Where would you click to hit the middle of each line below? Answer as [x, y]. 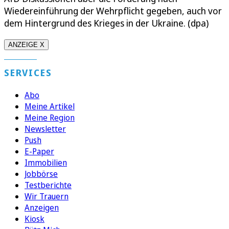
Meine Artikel [50, 107]
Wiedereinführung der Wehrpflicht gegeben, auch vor [113, 11]
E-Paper [39, 152]
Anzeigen [42, 208]
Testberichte [48, 185]
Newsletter [45, 129]
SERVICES [28, 73]
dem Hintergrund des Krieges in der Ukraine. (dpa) [106, 23]
